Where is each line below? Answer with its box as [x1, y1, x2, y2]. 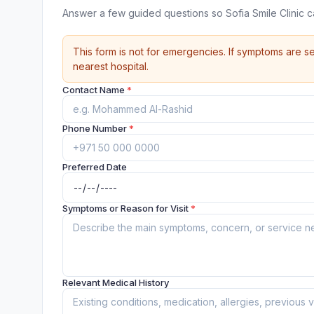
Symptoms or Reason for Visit [62, 202, 191, 214]
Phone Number [62, 123, 129, 134]
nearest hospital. [73, 60, 149, 72]
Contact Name [62, 84, 127, 95]
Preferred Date [62, 161, 127, 172]
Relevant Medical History [62, 276, 169, 288]
